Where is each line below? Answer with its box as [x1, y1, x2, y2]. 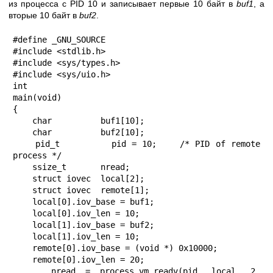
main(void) [13, 92, 62, 102]
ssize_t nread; [13, 161, 32, 172]
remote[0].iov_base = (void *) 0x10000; [13, 243, 32, 253]
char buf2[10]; [13, 127, 32, 137]
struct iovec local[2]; [13, 173, 32, 183]
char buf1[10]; [13, 115, 32, 126]
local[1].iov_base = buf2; [13, 219, 32, 230]
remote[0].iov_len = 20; [13, 254, 32, 264]
